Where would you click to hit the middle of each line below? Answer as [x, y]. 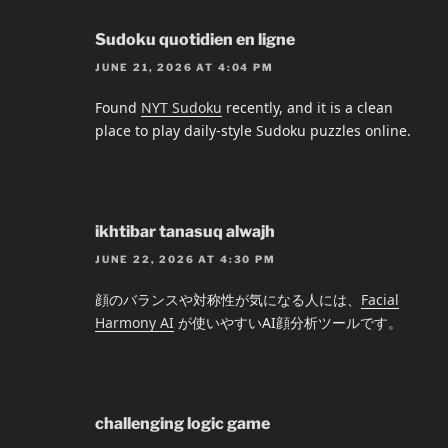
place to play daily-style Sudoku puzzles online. [253, 131]
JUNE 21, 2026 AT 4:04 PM [184, 67]
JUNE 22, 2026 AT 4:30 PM [185, 259]
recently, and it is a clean [307, 108]
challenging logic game [182, 424]
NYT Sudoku [181, 108]
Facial [380, 300]
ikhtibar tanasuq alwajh [185, 232]
